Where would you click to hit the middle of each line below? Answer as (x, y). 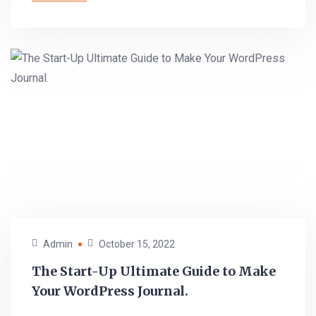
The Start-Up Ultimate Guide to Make (154, 271)
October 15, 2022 (137, 244)
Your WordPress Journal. (110, 291)
